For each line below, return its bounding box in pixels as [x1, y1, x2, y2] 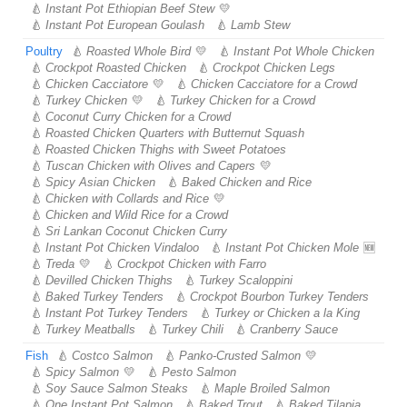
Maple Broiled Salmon [214, 382, 330, 395]
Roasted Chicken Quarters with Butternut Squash [45, 126, 304, 140]
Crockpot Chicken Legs [213, 61, 335, 74]
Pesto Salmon [162, 365, 236, 379]
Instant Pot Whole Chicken [233, 45, 374, 58]
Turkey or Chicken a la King [214, 306, 360, 320]
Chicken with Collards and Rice [45, 192, 209, 205]
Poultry [25, 45, 63, 58]
